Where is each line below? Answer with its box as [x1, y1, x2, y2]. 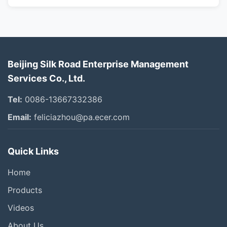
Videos [8, 203, 34, 213]
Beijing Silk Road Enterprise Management [8, 59, 188, 69]
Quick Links [8, 146, 59, 157]
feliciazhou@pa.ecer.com [31, 112, 130, 122]
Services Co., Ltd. [8, 73, 85, 84]
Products [8, 185, 42, 195]
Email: [8, 112, 31, 122]
